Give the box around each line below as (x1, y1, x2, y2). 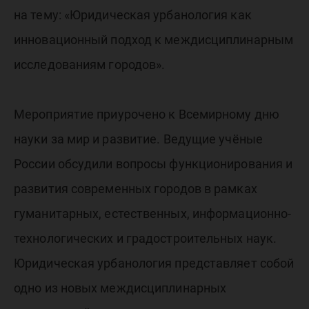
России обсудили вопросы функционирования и (14, 157, 293, 171)
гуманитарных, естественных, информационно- (14, 206, 292, 221)
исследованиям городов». (14, 57, 166, 72)
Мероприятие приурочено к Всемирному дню (14, 107, 279, 121)
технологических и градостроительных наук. (14, 231, 277, 246)
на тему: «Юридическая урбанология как (14, 8, 252, 22)
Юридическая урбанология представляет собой (14, 256, 295, 270)
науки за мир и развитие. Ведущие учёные (14, 132, 263, 146)
